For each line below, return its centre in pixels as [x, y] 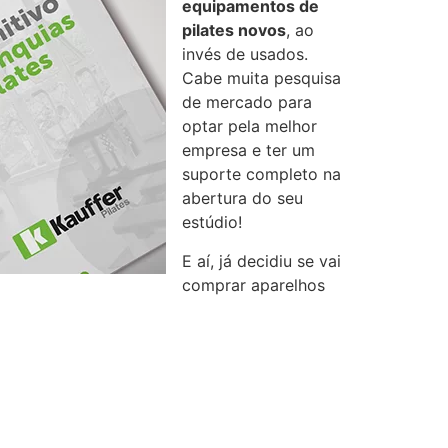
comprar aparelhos [253, 284]
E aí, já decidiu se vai [261, 260]
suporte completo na [261, 174]
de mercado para [247, 102]
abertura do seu [242, 198]
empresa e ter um [248, 150]
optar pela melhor [249, 126]
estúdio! [212, 222]
